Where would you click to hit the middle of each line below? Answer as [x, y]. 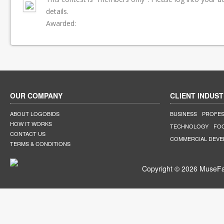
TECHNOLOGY [189, 126]
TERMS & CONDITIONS [40, 143]
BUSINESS [183, 113]
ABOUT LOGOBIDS [35, 113]
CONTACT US [28, 133]
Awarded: [61, 23]
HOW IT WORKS [31, 123]
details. [57, 11]
